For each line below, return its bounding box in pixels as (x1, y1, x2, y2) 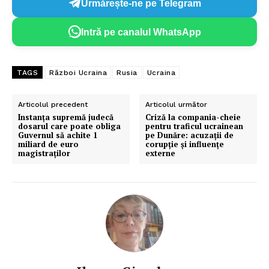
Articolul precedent (18, 100, 88, 109)
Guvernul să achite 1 (18, 130, 97, 141)
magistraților (18, 148, 70, 159)
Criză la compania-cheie (145, 112, 241, 122)
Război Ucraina (49, 68, 107, 77)
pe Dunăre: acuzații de (145, 130, 234, 141)
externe (145, 148, 176, 159)
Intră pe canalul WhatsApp (81, 26, 201, 37)
